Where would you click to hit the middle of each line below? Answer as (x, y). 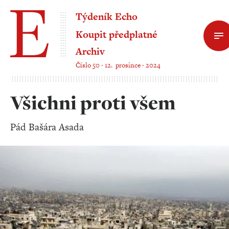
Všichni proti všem (93, 103)
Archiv (90, 51)
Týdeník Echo (107, 17)
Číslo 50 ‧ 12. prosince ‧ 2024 (118, 65)
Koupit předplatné (117, 35)
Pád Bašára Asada (47, 127)
